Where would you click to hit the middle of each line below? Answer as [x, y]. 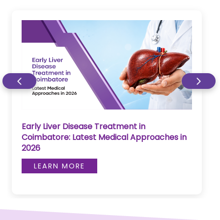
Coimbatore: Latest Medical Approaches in [104, 137]
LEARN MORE [59, 166]
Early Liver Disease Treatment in [83, 126]
